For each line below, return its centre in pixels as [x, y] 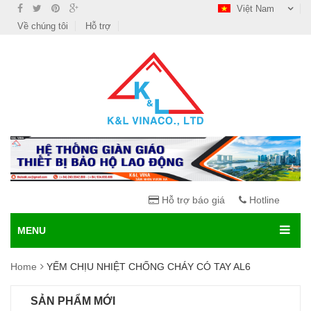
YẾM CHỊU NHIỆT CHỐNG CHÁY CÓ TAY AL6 [149, 267]
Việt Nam [255, 9]
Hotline [263, 200]
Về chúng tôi [43, 26]
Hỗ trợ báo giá [192, 200]
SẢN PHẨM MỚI [73, 301]
